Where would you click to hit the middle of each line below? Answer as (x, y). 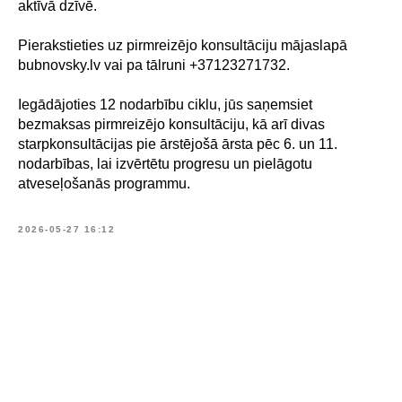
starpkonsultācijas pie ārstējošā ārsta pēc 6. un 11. (178, 144)
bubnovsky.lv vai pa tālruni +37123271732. (154, 65)
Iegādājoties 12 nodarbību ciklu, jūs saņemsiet (165, 105)
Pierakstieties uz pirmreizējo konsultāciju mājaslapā (183, 45)
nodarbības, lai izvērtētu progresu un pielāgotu (165, 164)
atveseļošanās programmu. (104, 184)
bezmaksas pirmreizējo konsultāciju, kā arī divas (171, 124)
